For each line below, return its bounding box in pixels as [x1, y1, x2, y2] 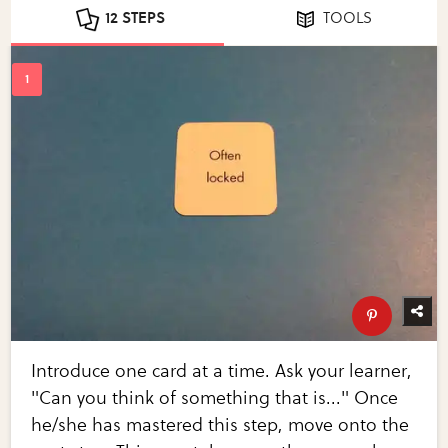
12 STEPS [105, 9, 166, 27]
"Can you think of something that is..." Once [31, 386, 399, 409]
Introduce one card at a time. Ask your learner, [31, 359, 413, 382]
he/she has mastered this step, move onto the [31, 413, 410, 436]
